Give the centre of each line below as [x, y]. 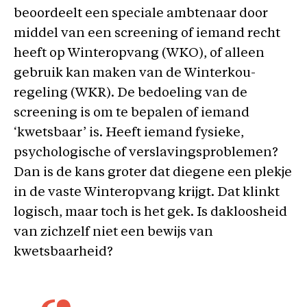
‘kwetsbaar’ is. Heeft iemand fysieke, [129, 133]
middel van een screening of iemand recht [147, 34]
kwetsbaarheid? [63, 253]
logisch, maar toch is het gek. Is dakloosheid [150, 213]
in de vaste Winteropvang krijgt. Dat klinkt [147, 193]
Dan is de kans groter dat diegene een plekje [153, 173]
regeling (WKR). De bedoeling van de [131, 94]
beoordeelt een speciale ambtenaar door [141, 14]
